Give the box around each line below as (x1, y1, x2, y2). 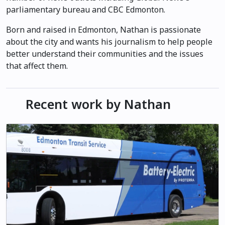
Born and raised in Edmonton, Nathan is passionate (6, 24, 201, 35)
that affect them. (6, 60, 68, 71)
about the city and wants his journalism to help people (6, 36, 212, 47)
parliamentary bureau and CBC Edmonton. (6, 4, 165, 15)
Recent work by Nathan (22, 95, 171, 113)
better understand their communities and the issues (6, 48, 203, 59)
